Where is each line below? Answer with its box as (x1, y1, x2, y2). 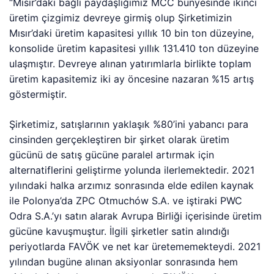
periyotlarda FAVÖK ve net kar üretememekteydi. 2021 (9, 240, 261, 253)
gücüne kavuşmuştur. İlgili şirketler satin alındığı (9, 224, 230, 237)
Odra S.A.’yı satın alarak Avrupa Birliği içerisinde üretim (9, 209, 262, 222)
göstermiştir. (9, 87, 67, 100)
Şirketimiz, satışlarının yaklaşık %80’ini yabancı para (9, 117, 249, 130)
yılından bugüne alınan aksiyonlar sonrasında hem (9, 255, 239, 268)
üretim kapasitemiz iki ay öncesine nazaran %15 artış (9, 72, 254, 85)
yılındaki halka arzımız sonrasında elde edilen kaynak (9, 179, 254, 191)
